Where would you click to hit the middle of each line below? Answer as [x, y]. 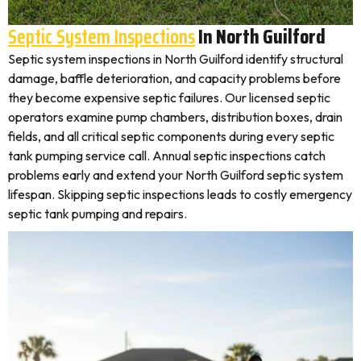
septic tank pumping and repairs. [98, 214]
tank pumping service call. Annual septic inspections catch [167, 156]
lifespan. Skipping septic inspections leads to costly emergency [180, 194]
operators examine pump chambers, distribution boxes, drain [175, 117]
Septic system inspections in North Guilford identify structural [176, 59]
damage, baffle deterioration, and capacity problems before [174, 78]
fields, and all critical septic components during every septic [171, 136]
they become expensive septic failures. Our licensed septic [169, 98]
